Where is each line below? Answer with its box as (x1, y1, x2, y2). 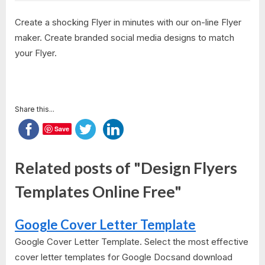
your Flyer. (15, 47, 57, 59)
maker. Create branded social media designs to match (15, 31, 234, 43)
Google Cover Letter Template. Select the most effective (15, 235, 248, 247)
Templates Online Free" (15, 182, 182, 202)
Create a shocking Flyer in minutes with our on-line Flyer (15, 16, 241, 28)
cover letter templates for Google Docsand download (15, 251, 232, 263)
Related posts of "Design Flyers (15, 159, 237, 178)
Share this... (15, 104, 54, 114)
